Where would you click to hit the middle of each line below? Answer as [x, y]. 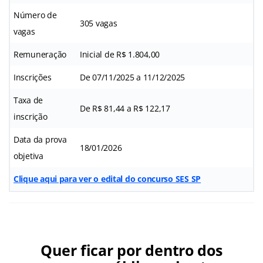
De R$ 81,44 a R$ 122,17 [125, 108]
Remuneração [40, 54]
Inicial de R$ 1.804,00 [120, 54]
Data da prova [40, 139]
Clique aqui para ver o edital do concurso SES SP [107, 178]
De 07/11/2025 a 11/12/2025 [132, 77]
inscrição [31, 116]
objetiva [28, 156]
